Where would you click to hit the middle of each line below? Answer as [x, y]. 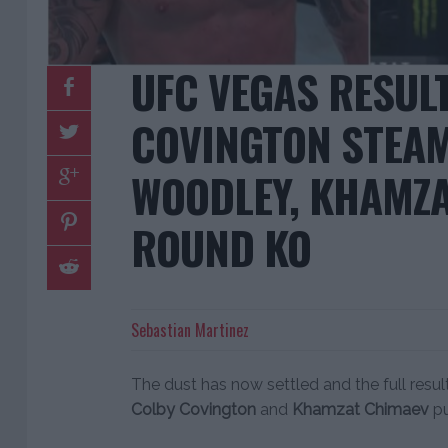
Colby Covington [193, 410]
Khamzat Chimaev [360, 410]
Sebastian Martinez [190, 330]
